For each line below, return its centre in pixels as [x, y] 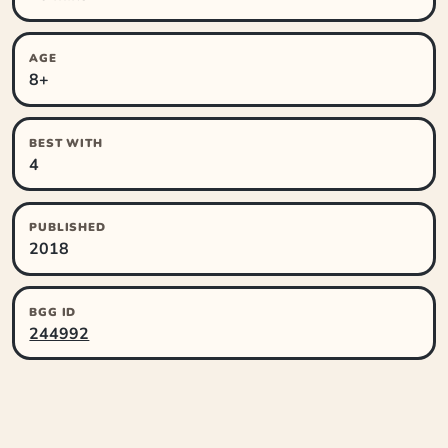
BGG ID [53, 311]
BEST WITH [66, 142]
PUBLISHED [67, 227]
